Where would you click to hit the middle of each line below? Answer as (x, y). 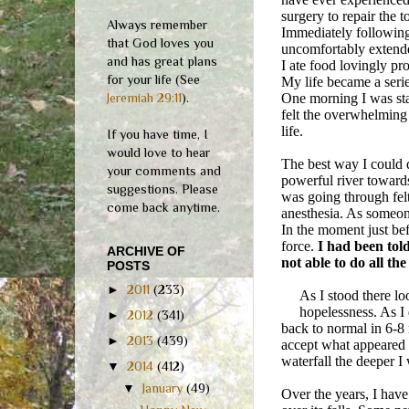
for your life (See (153, 79)
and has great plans (162, 61)
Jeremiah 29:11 (144, 97)
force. (299, 246)
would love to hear (158, 152)
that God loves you (160, 42)
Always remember (157, 24)
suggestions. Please (163, 189)
